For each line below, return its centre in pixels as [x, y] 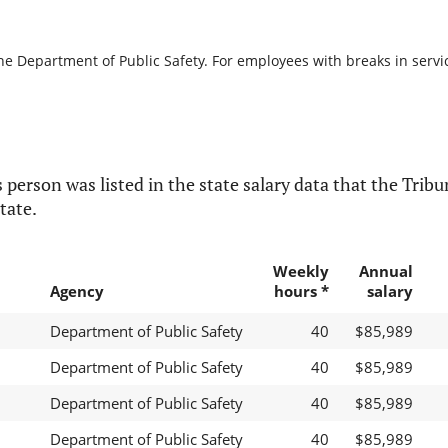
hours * [301, 291]
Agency [76, 291]
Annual [385, 271]
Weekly [300, 271]
